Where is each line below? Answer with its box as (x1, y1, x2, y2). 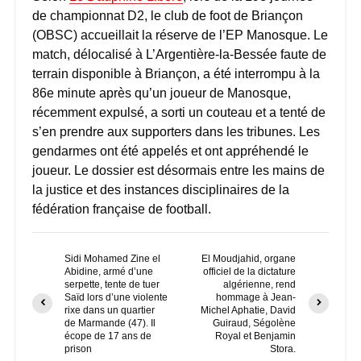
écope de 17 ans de (64, 330, 151, 342)
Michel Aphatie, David (201, 304, 297, 316)
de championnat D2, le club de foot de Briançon (32, 8, 303, 23)
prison (64, 342, 92, 355)
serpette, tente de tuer (64, 278, 160, 290)
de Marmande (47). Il (64, 317, 156, 329)
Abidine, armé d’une (64, 265, 153, 277)
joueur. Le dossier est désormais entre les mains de (32, 163, 325, 177)
